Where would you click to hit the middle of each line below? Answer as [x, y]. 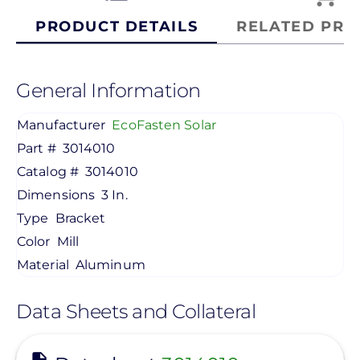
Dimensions [56, 195]
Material [43, 265]
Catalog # [48, 172]
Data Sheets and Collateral [136, 312]
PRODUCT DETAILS [117, 26]
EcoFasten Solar [164, 125]
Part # [37, 149]
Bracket [80, 219]
